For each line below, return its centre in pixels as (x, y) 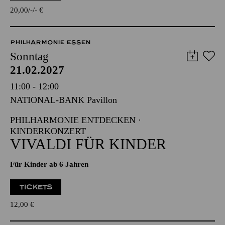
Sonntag (29, 87)
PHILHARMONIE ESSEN (50, 73)
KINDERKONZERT (48, 162)
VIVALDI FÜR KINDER (88, 175)
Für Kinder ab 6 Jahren (49, 195)
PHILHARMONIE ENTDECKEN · (76, 151)
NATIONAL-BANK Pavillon (64, 131)
